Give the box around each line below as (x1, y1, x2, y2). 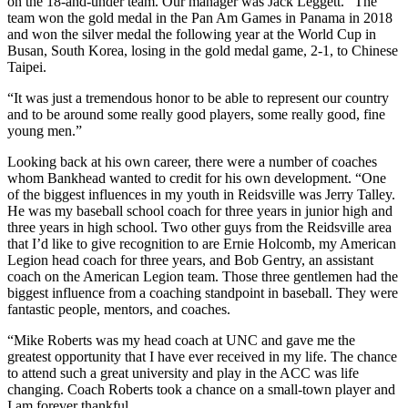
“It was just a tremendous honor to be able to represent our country (7, 89, 389, 106)
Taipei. (7, 58, 46, 75)
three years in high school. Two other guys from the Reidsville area (7, 219, 392, 235)
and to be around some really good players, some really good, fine (7, 106, 385, 122)
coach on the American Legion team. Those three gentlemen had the (7, 268, 398, 284)
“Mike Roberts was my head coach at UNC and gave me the (7, 331, 355, 348)
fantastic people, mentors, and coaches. (7, 301, 230, 317)
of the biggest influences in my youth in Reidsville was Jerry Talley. (7, 186, 395, 202)
